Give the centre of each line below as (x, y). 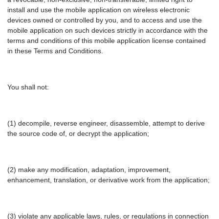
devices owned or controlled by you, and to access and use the (105, 20)
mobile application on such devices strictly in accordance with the (108, 31)
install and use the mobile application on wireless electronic (99, 10)
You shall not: (28, 87)
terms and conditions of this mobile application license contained (107, 41)
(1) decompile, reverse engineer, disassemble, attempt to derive (106, 123)
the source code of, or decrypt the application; (78, 134)
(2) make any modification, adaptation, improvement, (89, 170)
